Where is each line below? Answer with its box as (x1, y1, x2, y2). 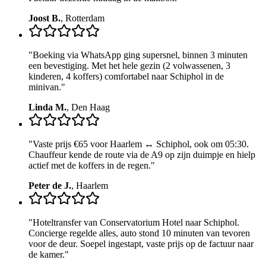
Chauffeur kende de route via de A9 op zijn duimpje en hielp (28, 150, 255, 160)
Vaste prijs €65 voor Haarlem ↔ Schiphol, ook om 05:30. (33, 139, 249, 149)
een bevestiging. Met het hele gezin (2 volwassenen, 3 (28, 61, 230, 71)
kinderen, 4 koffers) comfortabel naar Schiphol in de (28, 71, 224, 81)
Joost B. (28, 13, 61, 23)
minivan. (28, 82, 61, 92)
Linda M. (28, 102, 66, 112)
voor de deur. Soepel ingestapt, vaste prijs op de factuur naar (28, 239, 254, 249)
